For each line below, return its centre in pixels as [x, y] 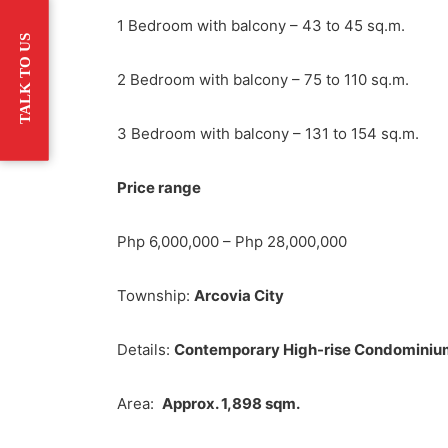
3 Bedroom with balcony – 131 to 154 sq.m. [268, 133]
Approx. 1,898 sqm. [231, 403]
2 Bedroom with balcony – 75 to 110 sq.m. [263, 79]
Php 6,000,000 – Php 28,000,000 [232, 241]
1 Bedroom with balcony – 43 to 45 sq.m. [261, 25]
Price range [159, 187]
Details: [145, 349]
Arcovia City [239, 295]
